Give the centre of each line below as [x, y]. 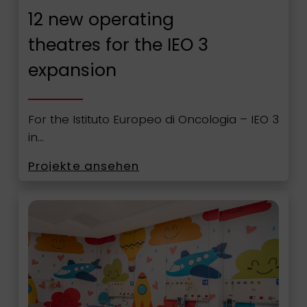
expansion [72, 71]
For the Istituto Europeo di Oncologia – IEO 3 [153, 119]
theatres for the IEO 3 [118, 45]
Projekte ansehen [84, 166]
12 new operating [101, 20]
